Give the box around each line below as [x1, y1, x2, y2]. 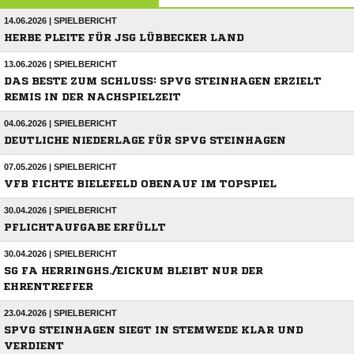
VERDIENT [4, 341, 64, 352]
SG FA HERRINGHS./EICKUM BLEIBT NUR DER [4, 265, 263, 277]
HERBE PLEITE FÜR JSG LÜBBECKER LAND [4, 32, 244, 43]
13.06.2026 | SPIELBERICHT [4, 59, 117, 70]
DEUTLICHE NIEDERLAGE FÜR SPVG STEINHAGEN [4, 135, 286, 146]
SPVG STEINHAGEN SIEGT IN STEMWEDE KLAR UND [4, 325, 303, 336]
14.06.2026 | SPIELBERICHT [4, 16, 117, 26]
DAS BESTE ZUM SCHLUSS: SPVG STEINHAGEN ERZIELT [4, 76, 322, 87]
